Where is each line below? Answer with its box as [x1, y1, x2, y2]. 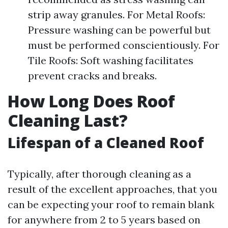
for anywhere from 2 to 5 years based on [8, 213, 201, 226]
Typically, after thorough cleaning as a [8, 167, 191, 180]
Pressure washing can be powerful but [28, 23, 211, 36]
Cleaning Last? [8, 109, 128, 131]
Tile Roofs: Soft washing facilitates [28, 54, 193, 67]
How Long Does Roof [8, 90, 175, 112]
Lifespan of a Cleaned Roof [8, 133, 204, 152]
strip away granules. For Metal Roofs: [28, 8, 205, 21]
